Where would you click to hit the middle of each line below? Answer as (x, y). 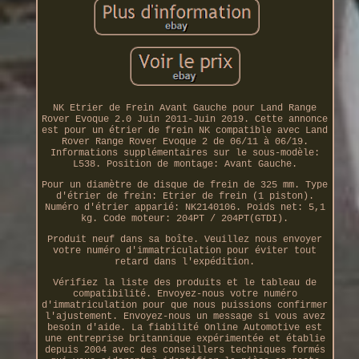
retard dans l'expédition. (185, 262)
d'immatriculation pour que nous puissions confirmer (185, 305)
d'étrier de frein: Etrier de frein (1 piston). (185, 196)
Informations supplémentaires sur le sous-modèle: (185, 153)
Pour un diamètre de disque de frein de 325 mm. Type (185, 185)
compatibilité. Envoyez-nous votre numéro (185, 294)
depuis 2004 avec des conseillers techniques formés (185, 350)
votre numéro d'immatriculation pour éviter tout (185, 250)
